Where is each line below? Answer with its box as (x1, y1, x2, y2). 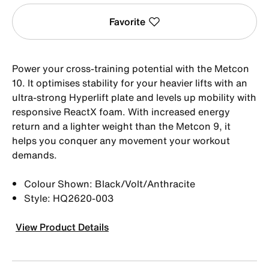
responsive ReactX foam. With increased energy (12, 104, 230, 119)
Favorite (109, 14, 145, 29)
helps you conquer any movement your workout (12, 133, 230, 148)
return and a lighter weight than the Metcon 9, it (12, 118, 231, 133)
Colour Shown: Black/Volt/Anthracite (24, 176, 195, 191)
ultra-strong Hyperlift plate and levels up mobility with (12, 89, 256, 104)
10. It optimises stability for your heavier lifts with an (12, 75, 247, 90)
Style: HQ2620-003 (24, 190, 113, 205)
